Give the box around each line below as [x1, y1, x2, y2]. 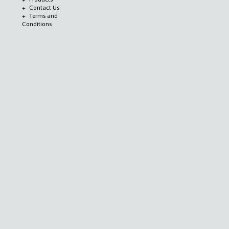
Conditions [21, 20, 52, 28]
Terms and [29, 12, 58, 19]
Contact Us [29, 4, 59, 11]
